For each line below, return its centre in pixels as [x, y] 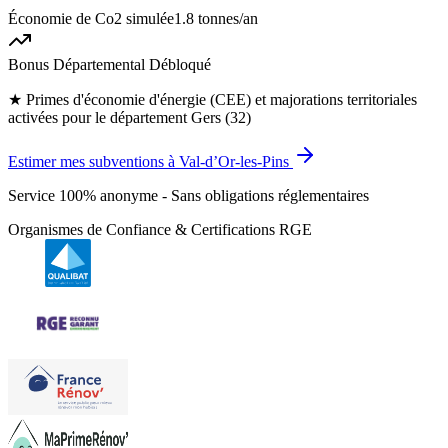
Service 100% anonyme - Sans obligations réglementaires [188, 196]
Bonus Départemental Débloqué [109, 65]
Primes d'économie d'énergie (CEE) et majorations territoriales [221, 100]
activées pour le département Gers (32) [129, 118]
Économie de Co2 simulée [91, 19]
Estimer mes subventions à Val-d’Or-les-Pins [148, 162]
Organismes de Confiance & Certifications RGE [160, 230]
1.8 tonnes [206, 19]
